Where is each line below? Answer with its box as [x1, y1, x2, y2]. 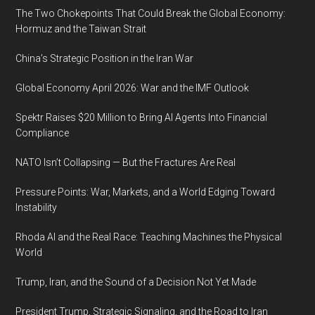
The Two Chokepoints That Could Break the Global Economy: [15, 8, 286, 19]
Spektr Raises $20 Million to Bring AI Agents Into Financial [15, 112, 268, 123]
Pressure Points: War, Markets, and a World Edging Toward [15, 186, 276, 198]
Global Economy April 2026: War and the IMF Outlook [15, 82, 250, 94]
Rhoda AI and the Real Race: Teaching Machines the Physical [15, 231, 283, 243]
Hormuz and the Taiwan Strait [15, 23, 147, 34]
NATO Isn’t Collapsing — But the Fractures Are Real [15, 157, 236, 168]
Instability [15, 202, 58, 213]
